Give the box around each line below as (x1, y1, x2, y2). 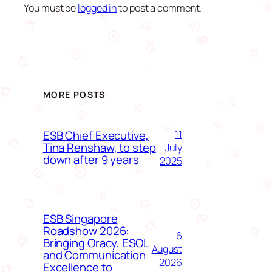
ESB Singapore (42, 211, 118, 227)
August (151, 242, 182, 256)
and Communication (42, 247, 146, 263)
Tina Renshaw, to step (42, 140, 156, 156)
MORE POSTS (42, 89, 106, 101)
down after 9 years (42, 152, 139, 168)
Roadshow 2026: (42, 223, 130, 239)
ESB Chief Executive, (42, 127, 149, 144)
